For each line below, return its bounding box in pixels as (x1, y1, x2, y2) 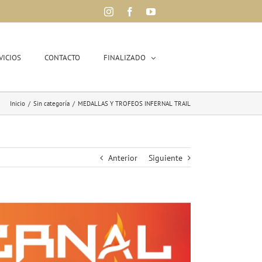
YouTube (155, 6, 189, 16)
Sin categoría (33, 99, 70, 108)
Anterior (108, 153, 137, 163)
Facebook (134, 6, 170, 16)
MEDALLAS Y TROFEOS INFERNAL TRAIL (78, 99, 191, 108)
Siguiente (149, 153, 182, 163)
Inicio (10, 99, 25, 108)
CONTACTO (44, 53, 80, 63)
